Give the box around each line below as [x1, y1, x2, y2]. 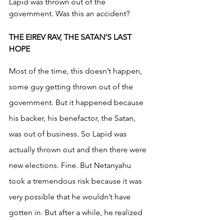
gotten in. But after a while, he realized [9, 207, 144, 217]
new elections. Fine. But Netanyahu [9, 160, 133, 170]
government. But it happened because [9, 97, 145, 107]
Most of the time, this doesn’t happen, [9, 66, 144, 76]
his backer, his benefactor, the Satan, [9, 113, 137, 123]
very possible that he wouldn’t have [9, 192, 133, 201]
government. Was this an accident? [9, 8, 132, 18]
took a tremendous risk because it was [9, 176, 144, 186]
